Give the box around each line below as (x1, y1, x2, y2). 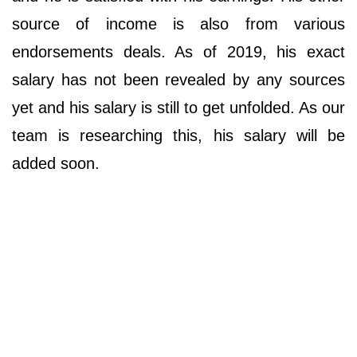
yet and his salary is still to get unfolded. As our (12, 99, 345, 117)
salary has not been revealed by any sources (12, 71, 345, 89)
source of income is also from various (12, 15, 345, 33)
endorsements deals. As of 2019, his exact (12, 43, 345, 61)
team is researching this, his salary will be (12, 127, 345, 145)
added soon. (12, 155, 104, 173)
